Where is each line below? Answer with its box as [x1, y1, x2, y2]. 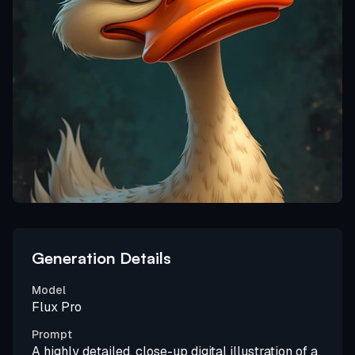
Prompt [32, 327, 72, 342]
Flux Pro [32, 299, 82, 316]
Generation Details [32, 248, 171, 269]
